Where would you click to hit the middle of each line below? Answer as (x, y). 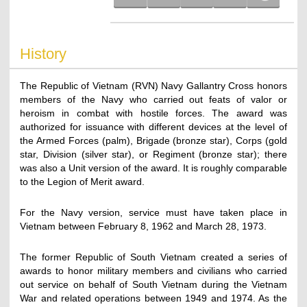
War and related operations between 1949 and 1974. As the (153, 298)
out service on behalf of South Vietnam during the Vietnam (153, 284)
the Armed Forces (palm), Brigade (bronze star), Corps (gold (153, 140)
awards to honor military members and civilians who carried (153, 270)
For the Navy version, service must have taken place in (153, 212)
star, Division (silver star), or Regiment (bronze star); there (153, 154)
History (44, 53)
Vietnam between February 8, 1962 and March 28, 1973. (144, 226)
